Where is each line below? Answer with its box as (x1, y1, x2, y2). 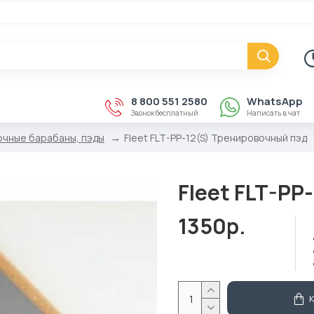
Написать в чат (247, 108, 300, 118)
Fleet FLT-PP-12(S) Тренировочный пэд (124, 130, 307, 144)
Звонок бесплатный (131, 108, 198, 118)
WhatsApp (247, 94, 303, 109)
